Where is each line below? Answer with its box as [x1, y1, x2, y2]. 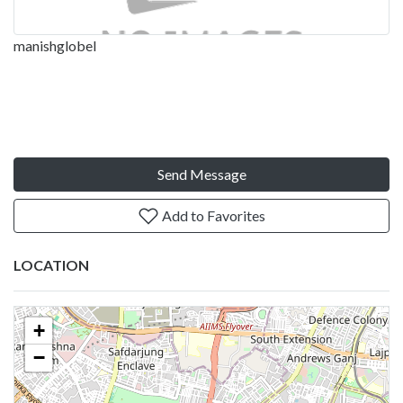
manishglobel [13, 36, 96, 54]
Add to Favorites [159, 206, 265, 224]
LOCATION [13, 255, 89, 273]
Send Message [157, 165, 246, 183]
